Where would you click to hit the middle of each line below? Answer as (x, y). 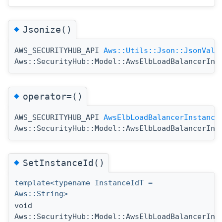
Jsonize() (47, 30)
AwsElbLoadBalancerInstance (162, 117)
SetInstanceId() (64, 163)
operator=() (53, 96)
